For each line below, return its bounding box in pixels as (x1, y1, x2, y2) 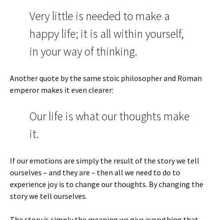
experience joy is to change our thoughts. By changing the (10, 179, 203, 189)
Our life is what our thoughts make (29, 109, 190, 124)
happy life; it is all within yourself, (29, 26, 184, 41)
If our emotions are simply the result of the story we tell (10, 156, 199, 165)
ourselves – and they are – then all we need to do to (10, 167, 180, 177)
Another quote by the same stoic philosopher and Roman (10, 73, 202, 83)
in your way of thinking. (29, 44, 137, 59)
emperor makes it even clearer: (10, 85, 113, 95)
